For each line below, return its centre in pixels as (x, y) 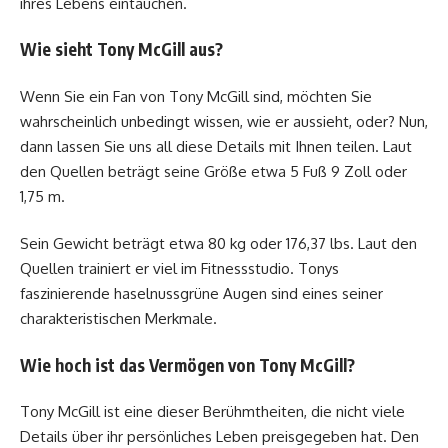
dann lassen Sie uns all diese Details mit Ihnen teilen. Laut (216, 146)
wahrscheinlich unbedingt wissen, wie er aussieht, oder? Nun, (224, 121)
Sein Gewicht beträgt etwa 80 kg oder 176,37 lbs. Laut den (218, 244)
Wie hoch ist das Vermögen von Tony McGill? (187, 364)
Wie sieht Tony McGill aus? (121, 49)
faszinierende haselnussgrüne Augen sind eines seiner (201, 294)
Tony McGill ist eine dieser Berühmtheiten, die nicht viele (212, 412)
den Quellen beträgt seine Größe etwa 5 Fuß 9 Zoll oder (213, 171)
